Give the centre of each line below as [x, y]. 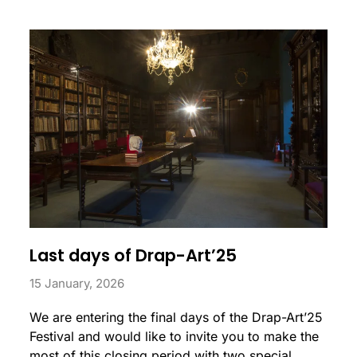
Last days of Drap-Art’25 [133, 255]
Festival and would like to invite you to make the [175, 336]
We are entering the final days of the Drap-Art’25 [177, 317]
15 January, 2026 [77, 283]
